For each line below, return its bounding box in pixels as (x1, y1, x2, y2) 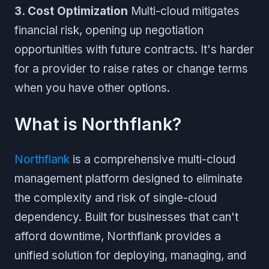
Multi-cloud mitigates (128, 4, 240, 18)
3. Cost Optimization (14, 4, 128, 18)
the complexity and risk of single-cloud (14, 190, 217, 205)
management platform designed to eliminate (14, 171, 243, 186)
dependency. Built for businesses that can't (14, 210, 238, 224)
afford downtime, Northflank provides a (14, 229, 221, 243)
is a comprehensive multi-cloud (70, 152, 235, 166)
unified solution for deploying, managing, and (14, 248, 246, 262)
